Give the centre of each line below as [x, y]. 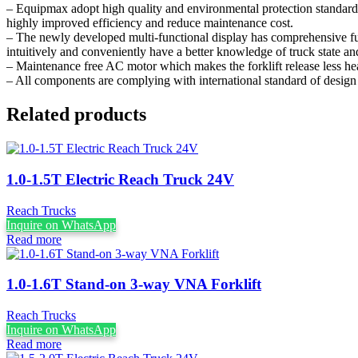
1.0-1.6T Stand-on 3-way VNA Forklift [134, 284]
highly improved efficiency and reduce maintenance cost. [150, 23]
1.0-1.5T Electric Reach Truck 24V [120, 179]
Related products [76, 115]
